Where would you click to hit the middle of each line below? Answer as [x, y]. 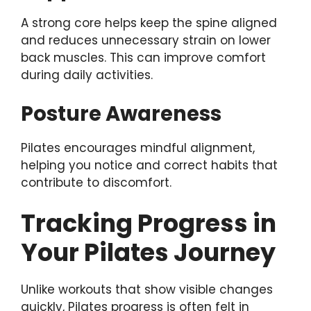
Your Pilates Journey [148, 253]
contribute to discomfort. [96, 182]
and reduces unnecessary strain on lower [146, 41]
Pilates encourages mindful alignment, [138, 148]
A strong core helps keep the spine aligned [149, 23]
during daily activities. [87, 75]
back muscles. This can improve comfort [143, 58]
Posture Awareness [121, 114]
